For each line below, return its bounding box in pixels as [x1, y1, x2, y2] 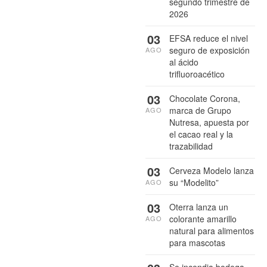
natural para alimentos [169, 224, 254, 237]
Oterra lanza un [169, 200, 228, 213]
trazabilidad [169, 139, 213, 152]
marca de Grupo [169, 104, 231, 116]
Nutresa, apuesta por [169, 116, 249, 128]
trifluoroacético [169, 67, 225, 80]
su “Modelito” [169, 176, 219, 188]
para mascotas [169, 236, 225, 249]
